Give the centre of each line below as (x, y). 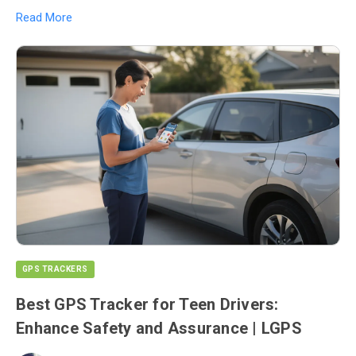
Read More (44, 17)
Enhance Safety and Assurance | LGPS (159, 328)
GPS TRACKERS (55, 269)
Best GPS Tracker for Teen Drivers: (147, 304)
